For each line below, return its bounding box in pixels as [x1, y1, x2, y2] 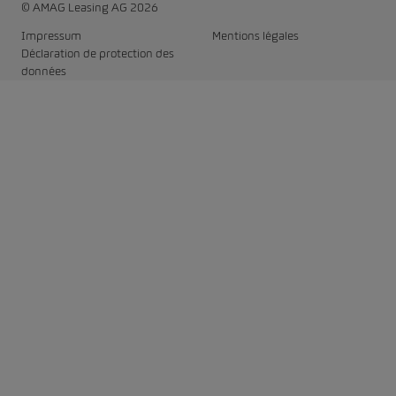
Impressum [21, 29, 81, 43]
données [21, 65, 66, 79]
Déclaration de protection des [21, 47, 174, 61]
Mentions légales [212, 29, 299, 43]
